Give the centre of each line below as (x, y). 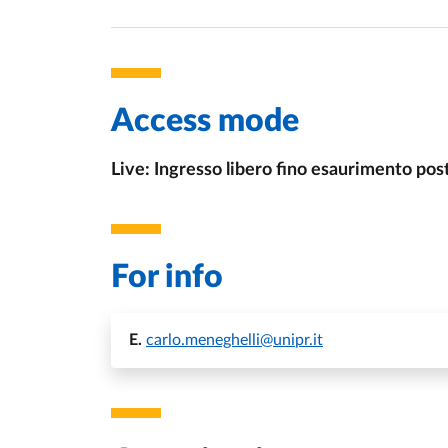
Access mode (205, 121)
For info (167, 277)
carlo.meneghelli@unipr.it (234, 340)
